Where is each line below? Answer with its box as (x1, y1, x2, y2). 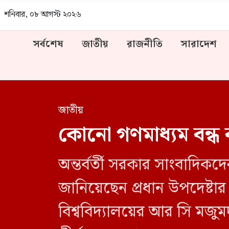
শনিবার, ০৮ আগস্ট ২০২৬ (4, 8, 81, 21)
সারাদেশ (180, 36, 217, 52)
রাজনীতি (126, 36, 163, 52)
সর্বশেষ (33, 36, 63, 52)
